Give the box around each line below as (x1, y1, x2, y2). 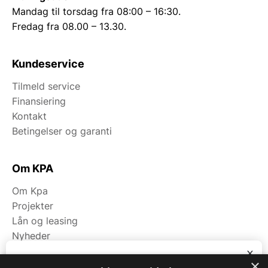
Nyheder (12, 230, 50, 242)
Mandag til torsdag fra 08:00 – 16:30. (12, 5, 181, 18)
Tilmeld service (12, 80, 80, 93)
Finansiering (12, 95, 66, 108)
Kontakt (12, 110, 47, 123)
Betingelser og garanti (12, 125, 112, 138)
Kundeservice (12, 57, 84, 71)
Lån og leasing (12, 215, 78, 227)
